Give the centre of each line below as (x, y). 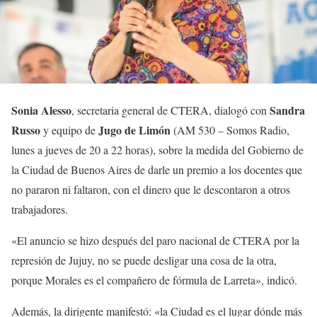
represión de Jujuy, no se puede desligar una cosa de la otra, (144, 260)
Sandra (287, 110)
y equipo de (69, 130)
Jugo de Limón (134, 130)
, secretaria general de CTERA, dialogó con (171, 110)
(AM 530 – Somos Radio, (230, 130)
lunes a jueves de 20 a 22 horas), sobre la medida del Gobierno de (157, 150)
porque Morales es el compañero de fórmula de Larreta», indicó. (154, 280)
